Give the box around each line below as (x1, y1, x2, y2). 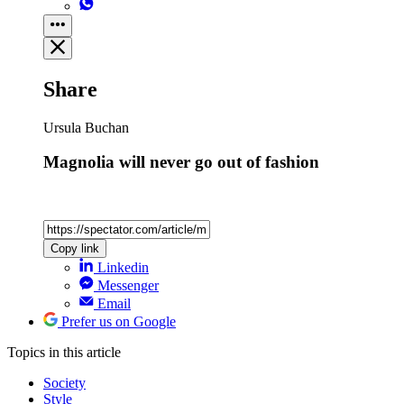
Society (43, 374, 86, 390)
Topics (7, 344, 49, 360)
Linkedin (97, 259, 149, 275)
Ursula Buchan (43, 119, 129, 135)
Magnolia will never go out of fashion (43, 152, 319, 172)
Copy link (50, 241, 99, 255)
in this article (49, 344, 121, 360)
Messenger (97, 277, 159, 293)
